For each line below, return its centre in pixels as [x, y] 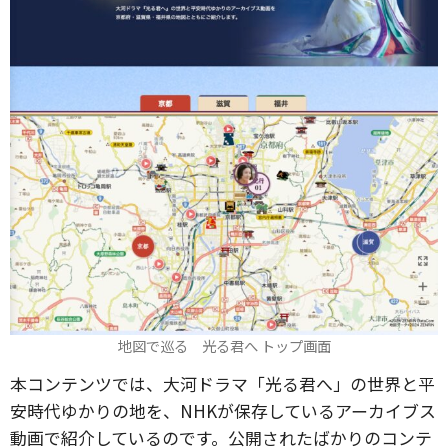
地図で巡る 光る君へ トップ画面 [224, 346]
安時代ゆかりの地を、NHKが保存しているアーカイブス [223, 410]
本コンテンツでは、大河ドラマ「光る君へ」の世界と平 [222, 383]
